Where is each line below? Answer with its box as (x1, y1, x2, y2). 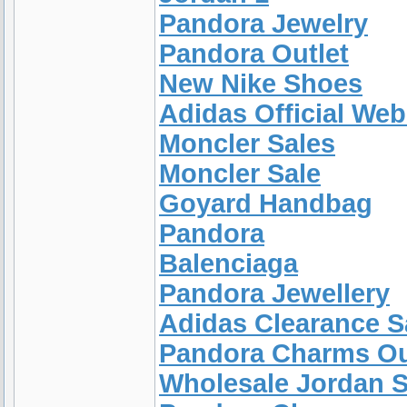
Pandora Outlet (159, 39, 349, 68)
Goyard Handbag (159, 189, 372, 218)
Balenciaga (159, 249, 298, 278)
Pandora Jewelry (159, 9, 368, 38)
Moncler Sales (159, 129, 335, 158)
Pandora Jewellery (159, 279, 390, 308)
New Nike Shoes (159, 69, 362, 98)
